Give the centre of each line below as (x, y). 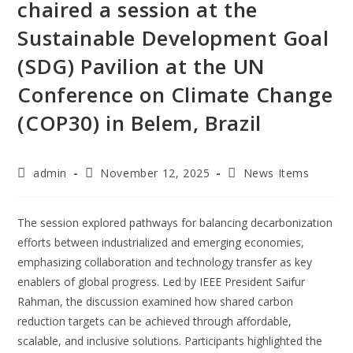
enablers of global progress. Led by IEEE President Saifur (162, 282)
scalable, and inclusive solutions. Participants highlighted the (170, 341)
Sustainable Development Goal (173, 38)
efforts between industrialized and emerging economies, (161, 242)
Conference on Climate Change (175, 95)
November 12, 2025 (155, 173)
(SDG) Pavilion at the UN (141, 66)
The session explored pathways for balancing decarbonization (175, 223)
